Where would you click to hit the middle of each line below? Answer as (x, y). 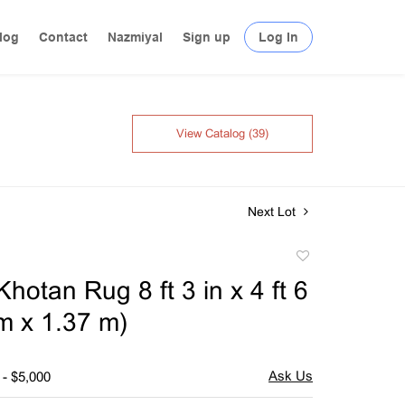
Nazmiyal (135, 37)
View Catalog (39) (222, 135)
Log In (278, 37)
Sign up (207, 37)
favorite (315, 294)
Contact (63, 37)
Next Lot (273, 213)
